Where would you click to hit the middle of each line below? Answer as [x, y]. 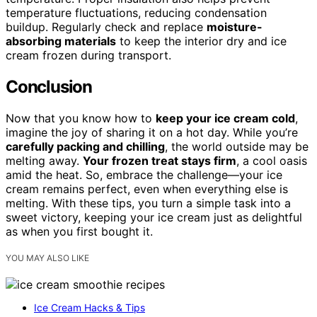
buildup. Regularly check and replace [106, 27]
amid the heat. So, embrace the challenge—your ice [144, 175]
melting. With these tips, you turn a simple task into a [148, 203]
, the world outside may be [237, 147]
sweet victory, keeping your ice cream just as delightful [154, 218]
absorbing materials [61, 41]
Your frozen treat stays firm [160, 161]
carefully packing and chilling [85, 147]
